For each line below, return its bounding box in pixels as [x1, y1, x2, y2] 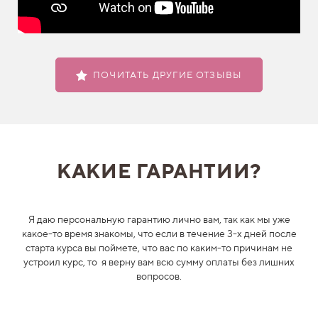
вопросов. [136, 270, 182, 283]
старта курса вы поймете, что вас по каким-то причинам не [26, 241, 292, 254]
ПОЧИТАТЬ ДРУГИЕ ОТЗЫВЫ [92, 70, 243, 81]
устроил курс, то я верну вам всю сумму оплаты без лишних [23, 256, 295, 268]
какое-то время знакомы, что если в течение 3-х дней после [21, 227, 297, 240]
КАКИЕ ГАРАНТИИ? [57, 159, 261, 183]
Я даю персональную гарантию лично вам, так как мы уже [28, 213, 290, 226]
